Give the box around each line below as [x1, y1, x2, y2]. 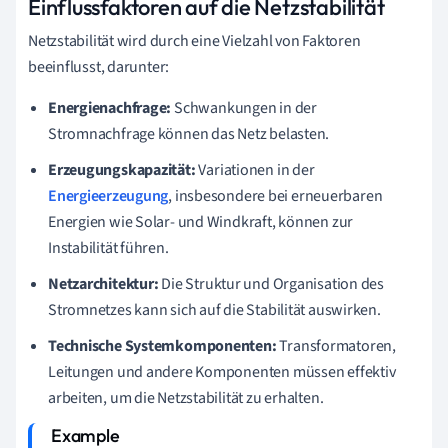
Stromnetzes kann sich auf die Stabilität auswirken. [48, 298, 381, 321]
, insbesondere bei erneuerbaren [168, 184, 383, 207]
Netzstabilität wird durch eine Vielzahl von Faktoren [28, 29, 361, 52]
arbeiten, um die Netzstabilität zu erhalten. [48, 386, 324, 409]
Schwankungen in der [171, 96, 317, 119]
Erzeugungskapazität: [48, 158, 196, 181]
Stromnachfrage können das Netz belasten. [48, 122, 330, 145]
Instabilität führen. [48, 236, 169, 259]
